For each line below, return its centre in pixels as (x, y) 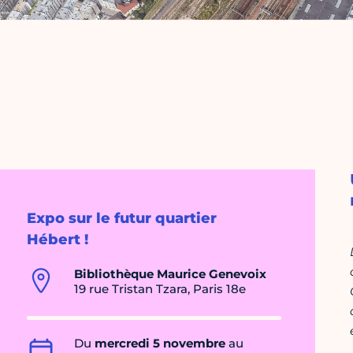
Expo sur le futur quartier (122, 219)
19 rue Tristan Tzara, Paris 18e (160, 289)
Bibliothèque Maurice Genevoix (170, 274)
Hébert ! (58, 240)
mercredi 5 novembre (160, 344)
